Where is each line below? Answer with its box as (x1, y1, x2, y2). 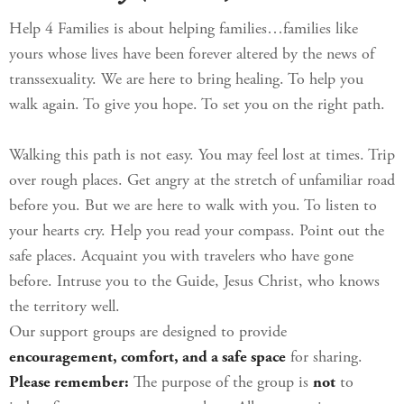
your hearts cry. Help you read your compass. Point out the (9, 224, 384, 240)
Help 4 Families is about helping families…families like (9, 22, 358, 38)
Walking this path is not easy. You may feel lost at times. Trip (9, 148, 395, 164)
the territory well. (9, 299, 120, 316)
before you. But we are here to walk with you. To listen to (9, 198, 377, 215)
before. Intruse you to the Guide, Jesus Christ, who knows (9, 274, 380, 290)
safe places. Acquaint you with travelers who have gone (9, 249, 353, 265)
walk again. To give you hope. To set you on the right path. (9, 97, 385, 114)
